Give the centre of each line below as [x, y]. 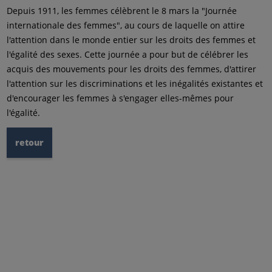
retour [30, 142]
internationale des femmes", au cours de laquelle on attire [126, 25]
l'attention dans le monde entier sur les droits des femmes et [131, 40]
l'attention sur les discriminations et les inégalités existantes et [135, 83]
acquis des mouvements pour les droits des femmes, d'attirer [132, 69]
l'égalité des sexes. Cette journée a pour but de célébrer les [128, 54]
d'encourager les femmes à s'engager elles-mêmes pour [121, 98]
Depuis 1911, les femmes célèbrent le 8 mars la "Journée [122, 11]
